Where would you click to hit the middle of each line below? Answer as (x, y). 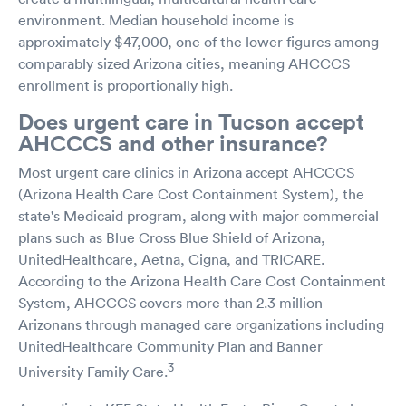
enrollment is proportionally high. (126, 86)
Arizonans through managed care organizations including (201, 325)
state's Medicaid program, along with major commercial (198, 216)
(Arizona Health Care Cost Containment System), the (191, 194)
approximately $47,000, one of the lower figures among (198, 42)
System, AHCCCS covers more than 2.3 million (170, 303)
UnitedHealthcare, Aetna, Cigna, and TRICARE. (171, 260)
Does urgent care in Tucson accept (191, 122)
